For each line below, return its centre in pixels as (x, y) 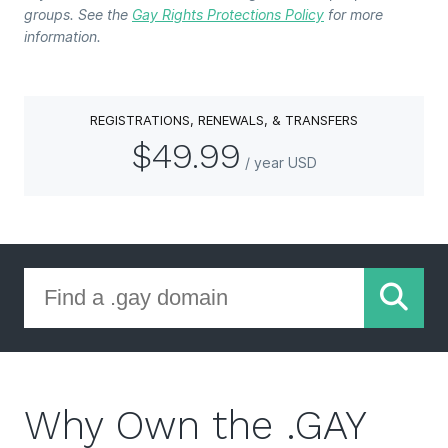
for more (353, 15)
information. (62, 37)
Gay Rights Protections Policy (228, 15)
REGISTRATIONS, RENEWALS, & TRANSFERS (224, 120)
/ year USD (281, 163)
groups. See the (78, 15)
